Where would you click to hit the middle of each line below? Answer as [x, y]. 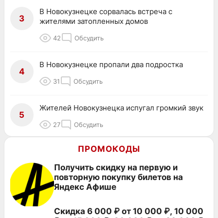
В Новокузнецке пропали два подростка [111, 64]
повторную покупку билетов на [118, 177]
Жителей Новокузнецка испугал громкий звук [121, 108]
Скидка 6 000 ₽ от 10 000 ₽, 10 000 [129, 211]
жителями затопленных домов [94, 21]
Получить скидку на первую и [116, 167]
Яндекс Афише [85, 187]
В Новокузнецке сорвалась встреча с [106, 11]
